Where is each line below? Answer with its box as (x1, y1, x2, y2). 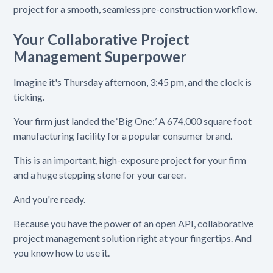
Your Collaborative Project (13, 30, 190, 49)
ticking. (13, 91, 45, 103)
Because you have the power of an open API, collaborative (13, 218, 254, 230)
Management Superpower (13, 48, 187, 66)
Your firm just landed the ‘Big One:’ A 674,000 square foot (13, 115, 252, 127)
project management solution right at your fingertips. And (13, 232, 252, 244)
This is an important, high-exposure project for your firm (13, 154, 247, 166)
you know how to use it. (13, 247, 110, 259)
